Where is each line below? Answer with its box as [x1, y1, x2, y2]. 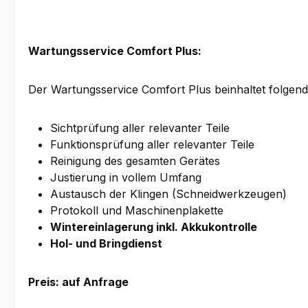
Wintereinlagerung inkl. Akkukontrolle [50, 220, 257, 234]
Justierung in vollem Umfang [50, 170, 201, 185]
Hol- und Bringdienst [50, 236, 162, 251]
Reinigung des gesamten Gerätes [50, 154, 220, 168]
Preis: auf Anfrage [28, 275, 129, 289]
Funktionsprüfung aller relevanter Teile [50, 137, 254, 152]
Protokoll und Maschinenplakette [50, 203, 223, 218]
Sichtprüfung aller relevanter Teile [50, 121, 230, 135]
